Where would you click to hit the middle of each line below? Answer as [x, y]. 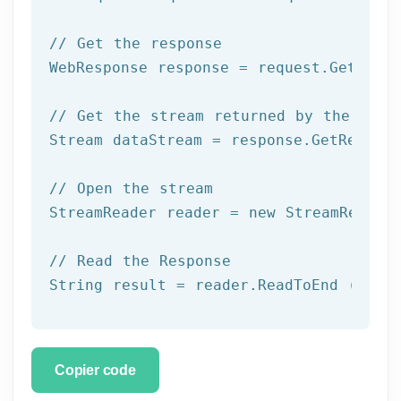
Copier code [95, 370]
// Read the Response [140, 260]
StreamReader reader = [149, 212]
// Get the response [136, 43]
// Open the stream [131, 188]
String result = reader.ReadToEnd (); [212, 285]
